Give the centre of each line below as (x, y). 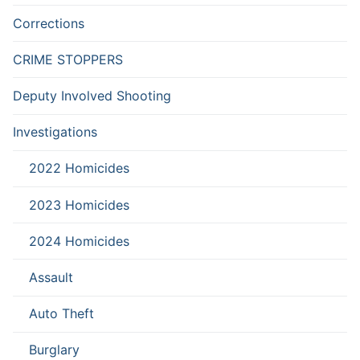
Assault (51, 278)
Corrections (49, 23)
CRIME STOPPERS (68, 59)
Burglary (54, 350)
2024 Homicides (79, 241)
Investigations (55, 132)
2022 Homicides (79, 168)
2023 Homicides (79, 205)
